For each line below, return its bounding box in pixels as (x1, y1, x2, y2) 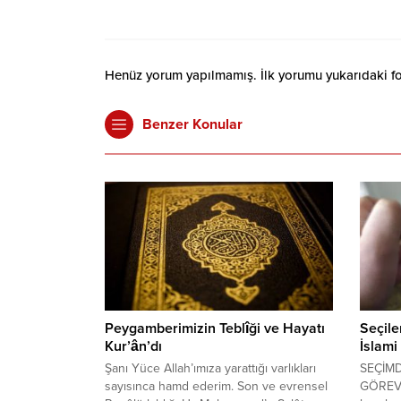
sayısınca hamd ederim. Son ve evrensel (105, 378, 328, 394)
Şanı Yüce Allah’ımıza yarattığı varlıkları (105, 360, 316, 376)
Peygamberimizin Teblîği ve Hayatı (105, 319, 325, 337)
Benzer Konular (142, 115, 243, 134)
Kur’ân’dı (105, 337, 162, 355)
